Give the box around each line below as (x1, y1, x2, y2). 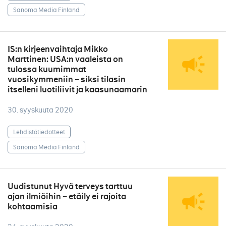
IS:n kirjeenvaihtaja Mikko (8, 44, 108, 54)
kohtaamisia (8, 201, 58, 212)
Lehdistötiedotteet (13, 128, 65, 136)
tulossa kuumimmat (8, 64, 86, 75)
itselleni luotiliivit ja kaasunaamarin (8, 84, 147, 95)
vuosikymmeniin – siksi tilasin (8, 74, 126, 85)
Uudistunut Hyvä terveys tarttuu (8, 181, 133, 192)
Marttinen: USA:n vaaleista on (8, 54, 123, 65)
